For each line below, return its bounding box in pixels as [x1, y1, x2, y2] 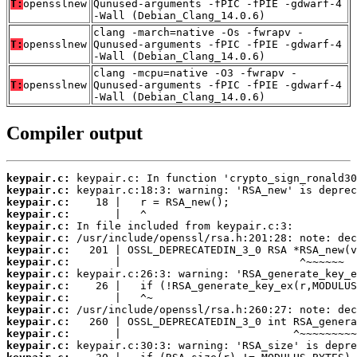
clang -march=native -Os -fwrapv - [93, 25, 304, 38]
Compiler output [6, 122, 143, 143]
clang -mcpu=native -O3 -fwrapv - [93, 66, 297, 79]
